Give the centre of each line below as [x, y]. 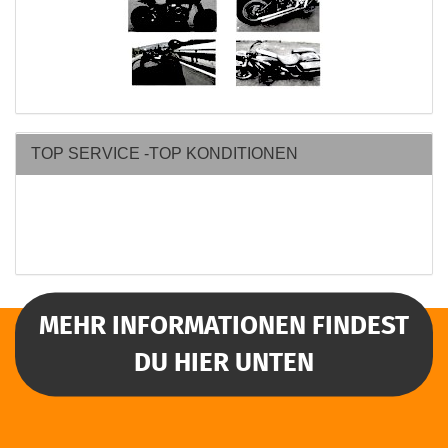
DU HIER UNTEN [224, 363]
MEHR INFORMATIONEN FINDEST [224, 326]
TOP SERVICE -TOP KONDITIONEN [164, 153]
